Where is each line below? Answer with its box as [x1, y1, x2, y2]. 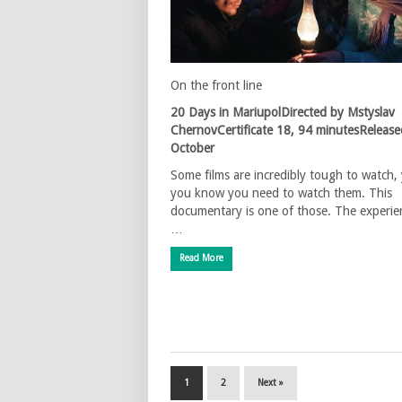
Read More [179, 252, 223, 263]
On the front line [170, 77, 262, 92]
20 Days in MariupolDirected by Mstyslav [170, 104, 395, 119]
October [170, 140, 214, 155]
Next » [258, 378, 284, 388]
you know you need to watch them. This [170, 185, 392, 200]
